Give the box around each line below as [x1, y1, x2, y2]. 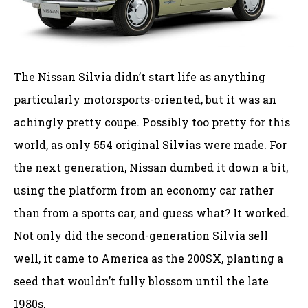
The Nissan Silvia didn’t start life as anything [14, 69, 265, 84]
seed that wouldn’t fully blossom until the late [14, 273, 269, 288]
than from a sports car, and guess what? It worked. [14, 205, 289, 220]
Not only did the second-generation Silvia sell [14, 228, 268, 243]
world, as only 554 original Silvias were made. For [14, 137, 287, 152]
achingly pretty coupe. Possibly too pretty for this [14, 114, 290, 129]
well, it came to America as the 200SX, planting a [14, 250, 283, 265]
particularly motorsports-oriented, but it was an [14, 91, 276, 107]
